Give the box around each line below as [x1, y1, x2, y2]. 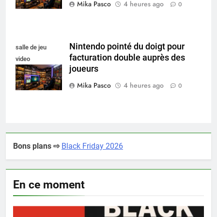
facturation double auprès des [69, 53, 185, 63]
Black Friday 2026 [62, 141, 123, 151]
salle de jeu [15, 44, 46, 51]
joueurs [69, 64, 98, 74]
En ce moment [13, 178, 85, 192]
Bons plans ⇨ [13, 141, 60, 151]
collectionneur [15, 67, 55, 75]
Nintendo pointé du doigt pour [69, 42, 185, 52]
